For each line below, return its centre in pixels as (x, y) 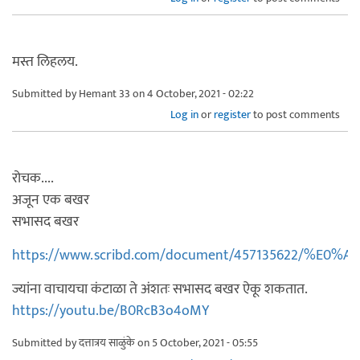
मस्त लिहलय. (45, 61)
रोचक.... (33, 178)
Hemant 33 (104, 93)
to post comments (295, 114)
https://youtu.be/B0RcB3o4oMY (110, 311)
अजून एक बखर (51, 200)
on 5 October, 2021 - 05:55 (196, 342)
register (232, 114)
